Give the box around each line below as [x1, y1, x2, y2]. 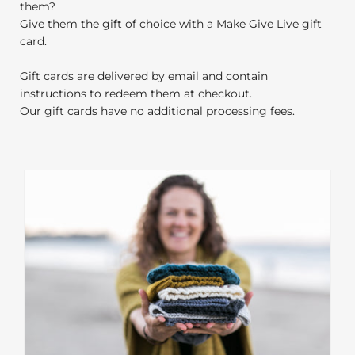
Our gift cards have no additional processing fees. [20, 103, 295, 118]
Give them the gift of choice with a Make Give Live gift [20, 16, 322, 31]
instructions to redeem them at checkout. [20, 86, 252, 101]
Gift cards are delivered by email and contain [20, 68, 268, 83]
